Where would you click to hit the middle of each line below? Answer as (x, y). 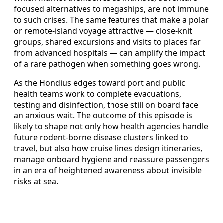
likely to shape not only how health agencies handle (111, 126)
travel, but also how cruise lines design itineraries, (108, 148)
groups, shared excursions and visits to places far (107, 42)
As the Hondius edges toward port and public (100, 82)
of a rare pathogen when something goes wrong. (107, 63)
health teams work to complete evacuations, (98, 93)
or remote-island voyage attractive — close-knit (103, 31)
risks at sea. (36, 181)
